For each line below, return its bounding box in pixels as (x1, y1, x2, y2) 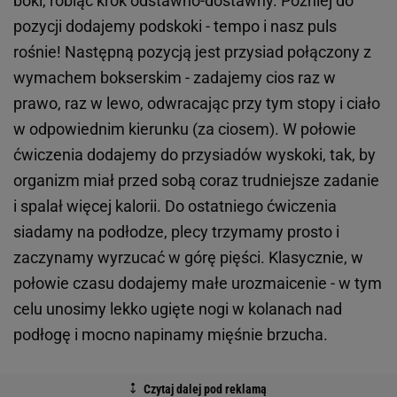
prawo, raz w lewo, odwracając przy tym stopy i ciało (13, 93, 380, 113)
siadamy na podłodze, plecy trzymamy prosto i (13, 222, 339, 241)
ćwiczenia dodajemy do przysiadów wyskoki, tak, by (13, 144, 376, 164)
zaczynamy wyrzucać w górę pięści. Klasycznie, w (13, 247, 363, 267)
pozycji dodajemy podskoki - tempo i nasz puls (13, 16, 337, 35)
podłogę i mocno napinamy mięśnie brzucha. (13, 324, 331, 344)
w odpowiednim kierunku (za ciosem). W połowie (13, 119, 356, 138)
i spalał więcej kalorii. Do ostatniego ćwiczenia (13, 196, 337, 215)
